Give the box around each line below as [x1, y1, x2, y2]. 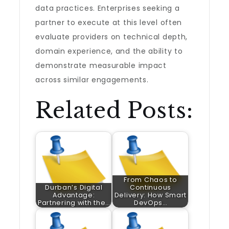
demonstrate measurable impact [35, 60, 167, 71]
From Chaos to [124, 175, 177, 185]
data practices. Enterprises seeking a [35, 3, 180, 13]
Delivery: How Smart [114, 191, 187, 200]
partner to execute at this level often [35, 17, 182, 28]
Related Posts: [35, 97, 193, 124]
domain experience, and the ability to [35, 46, 183, 56]
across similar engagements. [35, 75, 149, 85]
